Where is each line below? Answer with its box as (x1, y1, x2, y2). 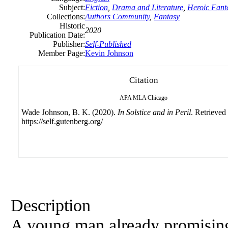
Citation (129, 75, 158, 85)
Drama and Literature (112, 3, 183, 12)
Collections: (47, 12, 85, 21)
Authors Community (85, 12, 150, 21)
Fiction (85, 3, 108, 12)
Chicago (148, 94, 167, 101)
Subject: (59, 3, 85, 12)
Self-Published (85, 40, 131, 48)
